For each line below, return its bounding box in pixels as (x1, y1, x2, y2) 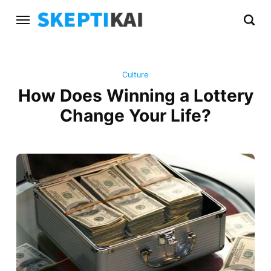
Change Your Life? (60, 105, 211, 126)
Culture (122, 70, 149, 80)
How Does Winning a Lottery (18, 85, 253, 106)
